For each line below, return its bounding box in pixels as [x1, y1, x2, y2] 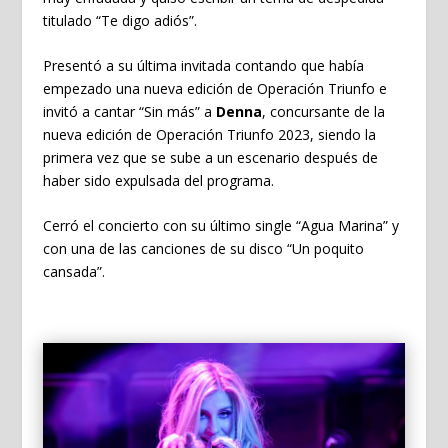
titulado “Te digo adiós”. [42, 10, 197, 30]
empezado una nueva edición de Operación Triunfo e [42, 78, 387, 98]
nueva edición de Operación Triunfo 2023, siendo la [42, 124, 376, 144]
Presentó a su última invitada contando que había [42, 55, 364, 75]
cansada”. [42, 262, 105, 282]
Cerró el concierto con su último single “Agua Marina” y [42, 216, 399, 236]
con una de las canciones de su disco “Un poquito [42, 239, 364, 259]
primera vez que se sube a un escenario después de [42, 147, 378, 167]
